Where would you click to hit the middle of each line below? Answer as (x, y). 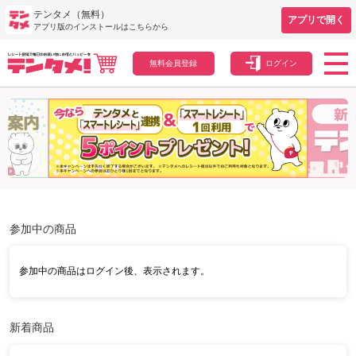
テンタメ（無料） (72, 14)
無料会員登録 (174, 63)
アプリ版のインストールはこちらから (101, 26)
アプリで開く (316, 19)
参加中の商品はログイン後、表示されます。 (114, 271)
